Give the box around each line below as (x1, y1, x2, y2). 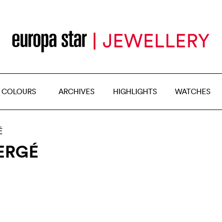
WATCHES (175, 87, 211, 96)
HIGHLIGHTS (112, 87, 157, 96)
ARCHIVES (58, 87, 95, 96)
